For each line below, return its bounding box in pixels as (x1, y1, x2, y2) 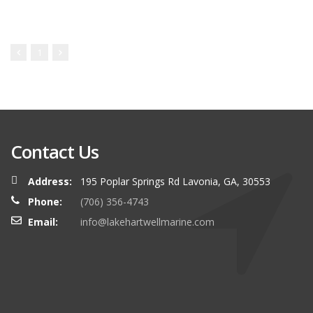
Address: (28, 175, 72, 188)
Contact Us (10, 139, 99, 164)
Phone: (28, 195, 62, 208)
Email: (28, 215, 58, 228)
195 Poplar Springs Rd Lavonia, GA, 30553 (80, 175, 270, 188)
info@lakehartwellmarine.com (80, 215, 214, 228)
